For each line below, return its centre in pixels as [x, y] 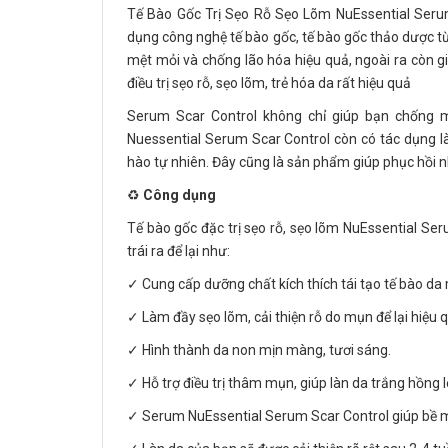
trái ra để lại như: [178, 251]
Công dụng [179, 195]
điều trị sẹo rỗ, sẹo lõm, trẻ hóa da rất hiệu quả [269, 83]
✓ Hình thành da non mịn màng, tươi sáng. [259, 350]
